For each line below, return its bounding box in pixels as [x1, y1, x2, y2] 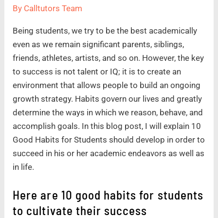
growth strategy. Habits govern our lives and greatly [13, 93, 202, 104]
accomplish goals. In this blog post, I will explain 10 [13, 121, 201, 131]
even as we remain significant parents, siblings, [13, 39, 184, 49]
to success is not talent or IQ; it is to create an [13, 66, 182, 76]
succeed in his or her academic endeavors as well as [13, 148, 205, 158]
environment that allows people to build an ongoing [13, 80, 201, 90]
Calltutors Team [24, 3, 83, 13]
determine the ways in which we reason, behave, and [13, 107, 203, 117]
